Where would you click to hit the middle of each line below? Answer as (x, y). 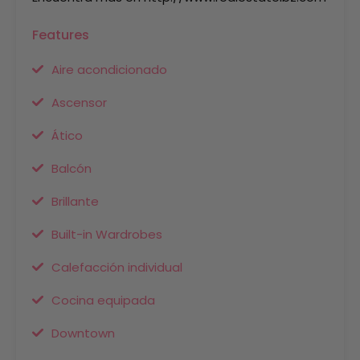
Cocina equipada (103, 300)
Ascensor (79, 102)
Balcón (72, 168)
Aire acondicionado (109, 70)
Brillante (75, 201)
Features (61, 35)
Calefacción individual (117, 267)
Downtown (83, 333)
